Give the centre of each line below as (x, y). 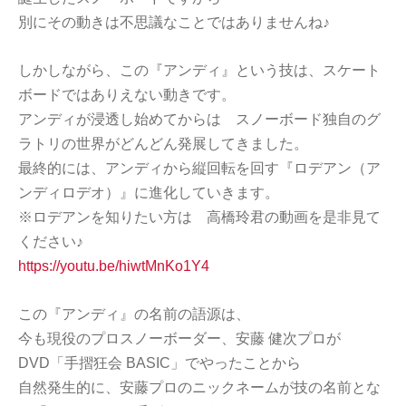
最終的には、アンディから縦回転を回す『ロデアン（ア (199, 168)
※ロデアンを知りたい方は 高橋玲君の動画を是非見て (199, 217)
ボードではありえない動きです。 (127, 94)
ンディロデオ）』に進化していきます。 (149, 192)
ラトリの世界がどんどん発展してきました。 (163, 143)
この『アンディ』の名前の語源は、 (134, 314)
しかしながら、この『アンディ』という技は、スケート (199, 70)
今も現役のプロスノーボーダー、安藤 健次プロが (187, 338)
